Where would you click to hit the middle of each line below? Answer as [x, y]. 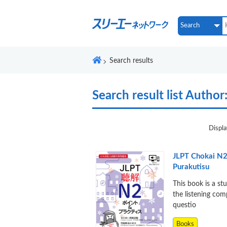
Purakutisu [191, 167]
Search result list [139, 96]
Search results [131, 61]
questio [184, 205]
